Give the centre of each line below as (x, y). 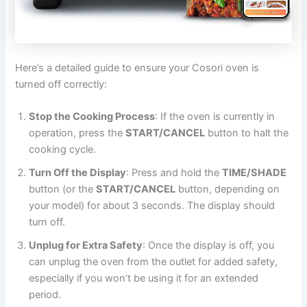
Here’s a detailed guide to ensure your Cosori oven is (137, 67)
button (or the (63, 189)
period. (45, 294)
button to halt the (247, 133)
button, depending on (228, 189)
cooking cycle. (63, 149)
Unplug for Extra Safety (86, 245)
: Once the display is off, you (209, 245)
